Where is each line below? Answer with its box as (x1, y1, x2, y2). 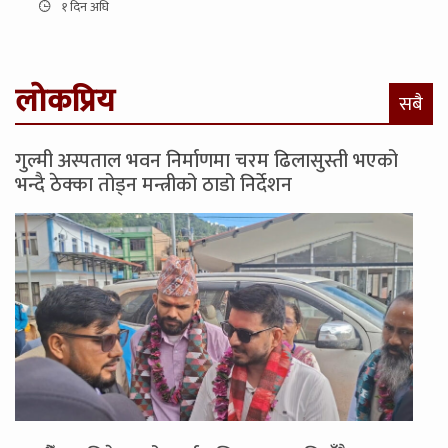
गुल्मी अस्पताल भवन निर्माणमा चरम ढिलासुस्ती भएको (15, 144, 398, 179)
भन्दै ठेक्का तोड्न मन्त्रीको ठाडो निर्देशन (15, 168, 292, 203)
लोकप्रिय (15, 75, 115, 129)
